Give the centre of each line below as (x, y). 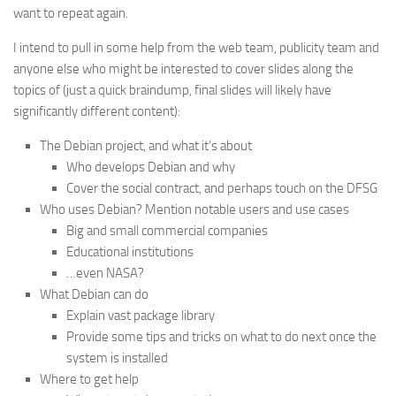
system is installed (117, 358)
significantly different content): (97, 111)
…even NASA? (105, 273)
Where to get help (89, 379)
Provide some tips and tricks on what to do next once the (221, 336)
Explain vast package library (141, 315)
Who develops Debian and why (151, 167)
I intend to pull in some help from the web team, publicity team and (196, 47)
